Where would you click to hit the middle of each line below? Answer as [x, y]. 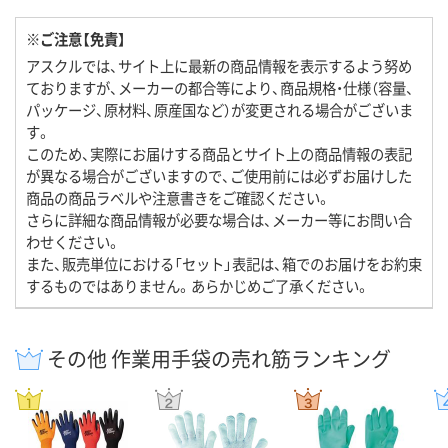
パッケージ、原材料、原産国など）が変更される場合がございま [219, 110]
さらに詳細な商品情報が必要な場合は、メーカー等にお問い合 [219, 220]
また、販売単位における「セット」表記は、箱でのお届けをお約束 [224, 264]
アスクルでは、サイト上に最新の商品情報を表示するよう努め [219, 66]
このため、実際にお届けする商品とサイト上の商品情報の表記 [219, 154]
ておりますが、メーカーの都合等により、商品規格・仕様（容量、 [220, 88]
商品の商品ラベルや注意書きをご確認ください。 [178, 198]
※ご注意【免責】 [76, 39]
